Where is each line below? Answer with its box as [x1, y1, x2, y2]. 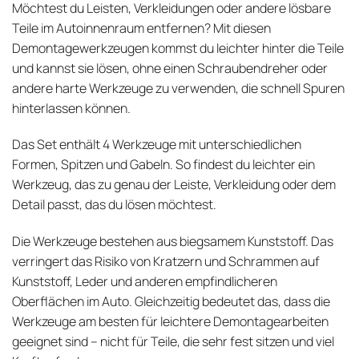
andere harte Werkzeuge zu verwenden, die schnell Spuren [12, 79, 345, 97]
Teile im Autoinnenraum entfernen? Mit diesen [12, 18, 271, 37]
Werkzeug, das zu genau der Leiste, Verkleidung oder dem [12, 175, 336, 194]
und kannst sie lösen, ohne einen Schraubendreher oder [12, 58, 328, 77]
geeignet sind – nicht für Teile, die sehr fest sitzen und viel [12, 333, 334, 351]
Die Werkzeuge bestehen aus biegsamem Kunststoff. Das [12, 232, 333, 251]
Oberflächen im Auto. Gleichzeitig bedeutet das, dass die [12, 292, 330, 311]
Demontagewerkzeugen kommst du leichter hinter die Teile [12, 38, 344, 57]
